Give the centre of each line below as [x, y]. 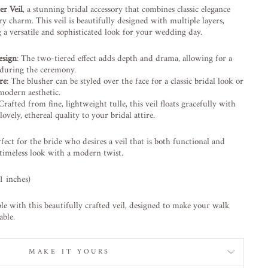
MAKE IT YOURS [72, 252]
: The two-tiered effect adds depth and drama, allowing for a [124, 59]
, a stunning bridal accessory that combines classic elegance [127, 10]
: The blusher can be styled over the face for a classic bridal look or [125, 81]
